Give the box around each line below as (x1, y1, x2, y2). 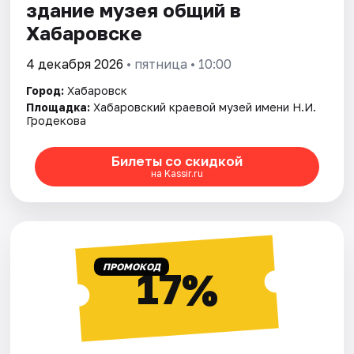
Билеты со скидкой (111, 153, 243, 170)
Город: (26, 83, 65, 97)
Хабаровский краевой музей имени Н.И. (93, 100, 317, 114)
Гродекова (26, 113, 87, 127)
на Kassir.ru (150, 168, 203, 180)
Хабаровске (26, 21, 143, 44)
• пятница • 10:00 (123, 55, 232, 72)
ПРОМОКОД (102, 260, 160, 273)
